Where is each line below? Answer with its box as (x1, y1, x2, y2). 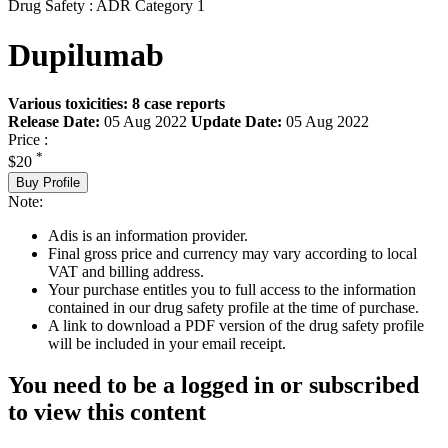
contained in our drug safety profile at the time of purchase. (48, 298, 419, 316)
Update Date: (191, 113, 282, 131)
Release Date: (8, 113, 100, 131)
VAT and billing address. (48, 262, 204, 280)
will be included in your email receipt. (48, 334, 286, 352)
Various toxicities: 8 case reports (8, 95, 225, 113)
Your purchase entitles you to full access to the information (48, 280, 416, 298)
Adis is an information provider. (48, 226, 248, 244)
